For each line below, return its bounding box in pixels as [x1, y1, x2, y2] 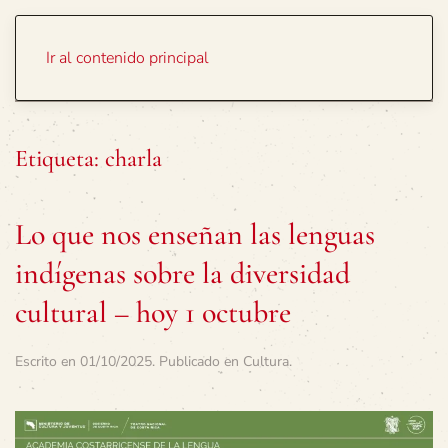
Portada [313, 39, 369, 61]
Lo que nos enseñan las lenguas [15, 216, 375, 253]
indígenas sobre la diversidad [15, 255, 350, 292]
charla [105, 144, 162, 173]
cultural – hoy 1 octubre [15, 294, 291, 331]
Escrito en [15, 352, 80, 371]
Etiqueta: [15, 144, 105, 173]
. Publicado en [152, 352, 243, 371]
